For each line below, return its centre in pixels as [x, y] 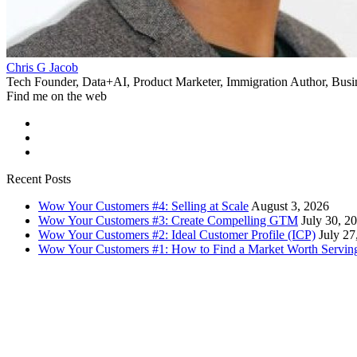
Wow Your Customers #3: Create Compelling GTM [168, 220]
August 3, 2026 [290, 206]
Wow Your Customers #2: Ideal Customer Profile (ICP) [177, 235]
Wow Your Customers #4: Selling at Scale [143, 206]
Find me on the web [57, 96]
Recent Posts [39, 179]
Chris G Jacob [42, 67]
